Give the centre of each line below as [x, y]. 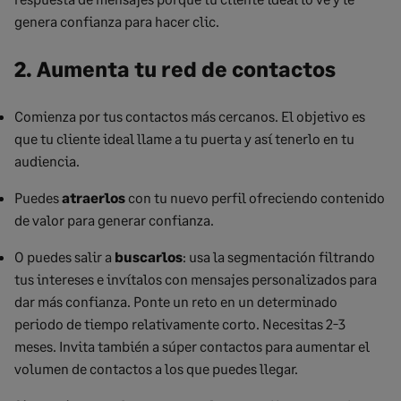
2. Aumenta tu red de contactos [175, 68]
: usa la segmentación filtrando [279, 256]
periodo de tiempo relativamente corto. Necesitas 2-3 [180, 324]
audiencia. [47, 161]
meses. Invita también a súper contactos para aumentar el [192, 346]
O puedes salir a [64, 256]
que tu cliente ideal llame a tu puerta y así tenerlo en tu [184, 138]
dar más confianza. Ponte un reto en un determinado [176, 301]
